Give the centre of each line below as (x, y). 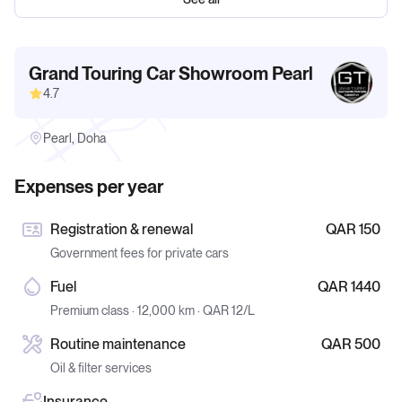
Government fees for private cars (140, 253)
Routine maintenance (118, 344)
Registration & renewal (122, 229)
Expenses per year (89, 187)
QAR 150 (353, 229)
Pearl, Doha (74, 138)
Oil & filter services (101, 368)
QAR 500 (351, 344)
